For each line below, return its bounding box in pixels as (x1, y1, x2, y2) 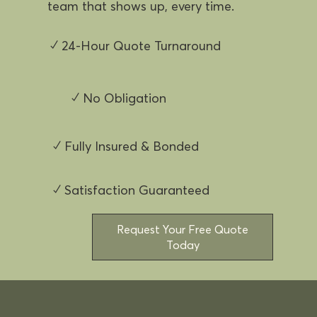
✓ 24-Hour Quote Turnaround (50, 38, 221, 54)
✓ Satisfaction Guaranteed (53, 181, 210, 198)
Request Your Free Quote (117, 221, 249, 236)
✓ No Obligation (71, 89, 166, 106)
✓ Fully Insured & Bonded (53, 138, 200, 154)
